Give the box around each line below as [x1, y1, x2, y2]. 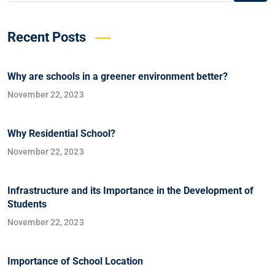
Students [7, 198, 47, 210]
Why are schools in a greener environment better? [7, 70, 228, 82]
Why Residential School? [7, 127, 115, 139]
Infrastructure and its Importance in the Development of [7, 184, 254, 196]
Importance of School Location [7, 255, 143, 267]
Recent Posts [7, 29, 86, 45]
